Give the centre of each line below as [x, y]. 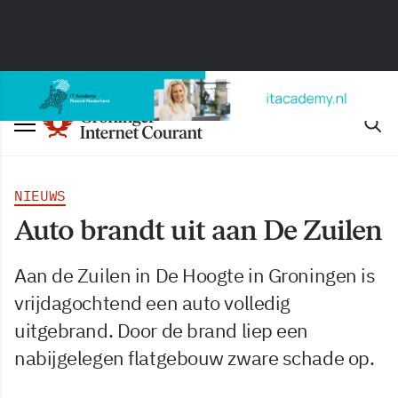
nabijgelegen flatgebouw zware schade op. [195, 358]
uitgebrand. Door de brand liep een [162, 330]
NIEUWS [40, 195]
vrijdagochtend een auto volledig [152, 302]
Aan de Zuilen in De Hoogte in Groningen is [195, 275]
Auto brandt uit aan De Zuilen [199, 230]
